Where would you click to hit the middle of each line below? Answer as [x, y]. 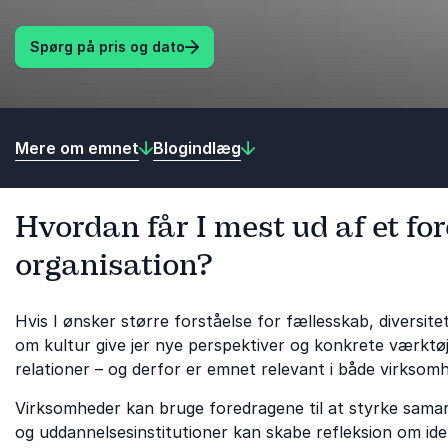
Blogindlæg [197, 147]
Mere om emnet [77, 147]
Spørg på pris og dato [107, 46]
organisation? [114, 265]
